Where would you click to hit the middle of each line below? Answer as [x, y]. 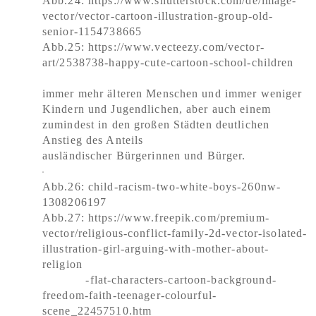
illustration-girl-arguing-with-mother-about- [156, 249]
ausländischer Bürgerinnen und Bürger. [144, 156]
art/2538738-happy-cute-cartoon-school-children [168, 62]
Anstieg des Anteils [93, 140]
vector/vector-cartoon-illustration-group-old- [158, 16]
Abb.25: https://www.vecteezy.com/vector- [153, 47]
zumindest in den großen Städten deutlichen [156, 124]
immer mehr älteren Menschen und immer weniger [172, 93]
